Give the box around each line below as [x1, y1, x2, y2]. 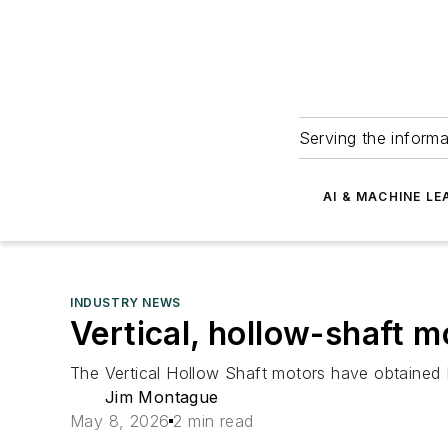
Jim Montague [104, 387, 219, 407]
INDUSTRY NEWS [70, 295, 181, 310]
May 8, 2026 [70, 411, 170, 431]
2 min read [173, 411, 254, 431]
